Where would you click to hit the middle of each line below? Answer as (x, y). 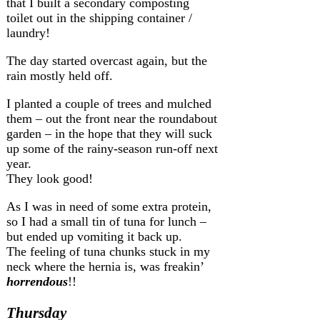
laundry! (28, 33)
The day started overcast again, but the (107, 61)
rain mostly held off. (60, 76)
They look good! (50, 179)
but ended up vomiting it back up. (94, 237)
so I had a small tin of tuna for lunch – (106, 222)
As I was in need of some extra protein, (109, 207)
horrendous (37, 282)
